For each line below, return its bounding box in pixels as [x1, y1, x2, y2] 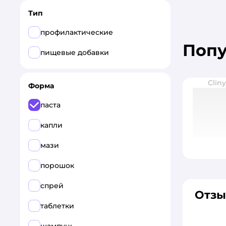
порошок [40, 161, 74, 170]
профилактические [40, 28, 113, 37]
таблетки [40, 201, 74, 210]
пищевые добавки [40, 48, 109, 57]
